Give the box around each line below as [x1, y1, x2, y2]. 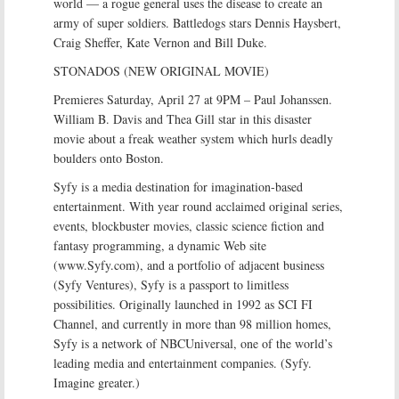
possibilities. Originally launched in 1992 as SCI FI [53, 296, 313, 313]
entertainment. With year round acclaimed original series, [53, 198, 343, 215]
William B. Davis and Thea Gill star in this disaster [53, 110, 312, 127]
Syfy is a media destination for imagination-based [53, 178, 303, 195]
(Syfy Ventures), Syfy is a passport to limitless [53, 276, 289, 293]
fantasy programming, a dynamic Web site [53, 237, 266, 254]
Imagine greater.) [53, 374, 140, 391]
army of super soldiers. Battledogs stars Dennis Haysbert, [53, 14, 341, 31]
